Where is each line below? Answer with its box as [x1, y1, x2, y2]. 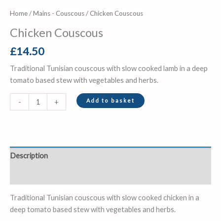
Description [10, 151, 48, 160]
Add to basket [86, 97, 135, 104]
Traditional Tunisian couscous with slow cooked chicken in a [10, 193, 199, 202]
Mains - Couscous [33, 9, 84, 17]
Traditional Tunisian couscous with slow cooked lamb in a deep [10, 64, 208, 73]
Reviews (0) [10, 171, 45, 180]
